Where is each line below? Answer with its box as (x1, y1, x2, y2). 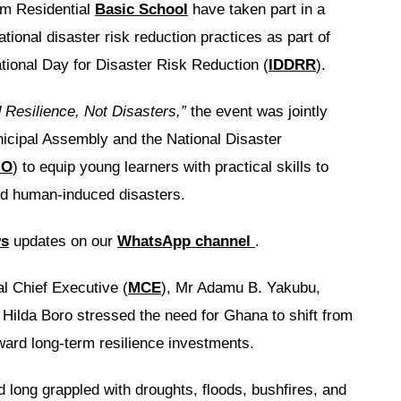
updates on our (9, 233, 117, 250)
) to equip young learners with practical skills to (13, 158, 328, 175)
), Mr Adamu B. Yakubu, (161, 279, 320, 296)
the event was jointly (186, 103, 328, 120)
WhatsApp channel (117, 233, 255, 250)
